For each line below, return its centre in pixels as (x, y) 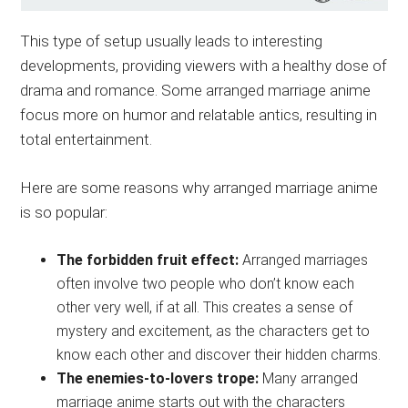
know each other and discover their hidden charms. (219, 354)
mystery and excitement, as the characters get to (214, 331)
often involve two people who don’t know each (206, 283)
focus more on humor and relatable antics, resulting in (199, 114)
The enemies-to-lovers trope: (158, 378)
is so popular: (64, 212)
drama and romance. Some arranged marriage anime (196, 90)
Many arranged (309, 378)
